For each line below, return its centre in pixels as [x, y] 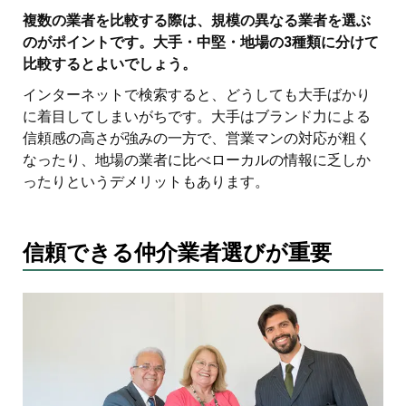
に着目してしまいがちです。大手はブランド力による [197, 116]
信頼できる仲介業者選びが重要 [177, 252]
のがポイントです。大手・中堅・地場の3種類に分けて [201, 42]
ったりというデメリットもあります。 [146, 181]
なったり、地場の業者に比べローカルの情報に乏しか [197, 159]
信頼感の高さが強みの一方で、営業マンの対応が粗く [197, 138]
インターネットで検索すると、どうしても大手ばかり [197, 94]
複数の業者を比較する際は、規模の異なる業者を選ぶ [197, 20]
